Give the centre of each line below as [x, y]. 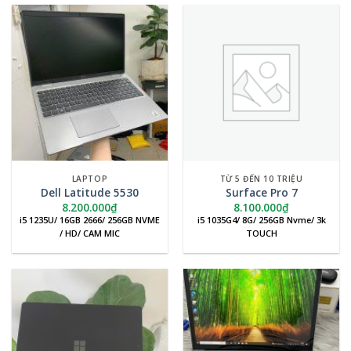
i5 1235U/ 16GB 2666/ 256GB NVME [90, 219]
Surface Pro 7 [261, 193]
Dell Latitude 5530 [90, 193]
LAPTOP [90, 179]
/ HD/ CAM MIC [90, 233]
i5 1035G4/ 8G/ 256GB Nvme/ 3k [261, 219]
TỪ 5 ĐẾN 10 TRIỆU [261, 179]
